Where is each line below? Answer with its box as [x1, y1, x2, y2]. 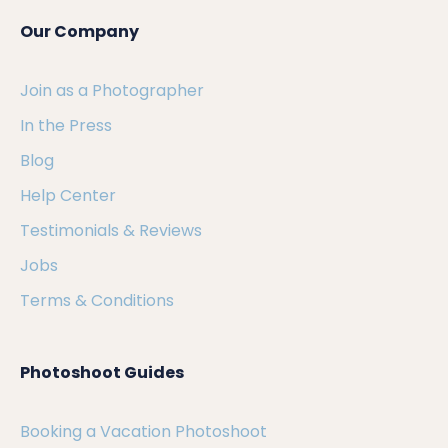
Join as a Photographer [20, 78, 204, 102]
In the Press [20, 113, 112, 137]
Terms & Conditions [20, 288, 174, 312]
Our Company [20, 19, 139, 43]
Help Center [20, 183, 116, 207]
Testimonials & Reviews [20, 218, 202, 242]
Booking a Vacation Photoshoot [20, 419, 267, 443]
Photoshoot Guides [20, 360, 184, 384]
